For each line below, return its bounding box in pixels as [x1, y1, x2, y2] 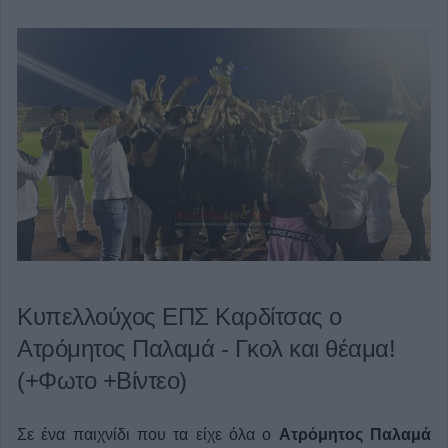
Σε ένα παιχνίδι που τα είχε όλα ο [17, 425, 279, 443]
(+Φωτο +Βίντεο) [17, 366, 187, 394]
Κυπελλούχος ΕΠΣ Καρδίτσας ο [17, 302, 342, 330]
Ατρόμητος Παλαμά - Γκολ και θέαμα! [17, 334, 395, 362]
